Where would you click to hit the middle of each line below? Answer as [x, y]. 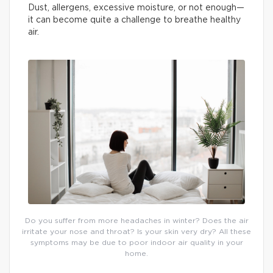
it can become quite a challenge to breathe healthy [134, 20]
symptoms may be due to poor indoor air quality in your [136, 243]
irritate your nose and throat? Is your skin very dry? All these [136, 232]
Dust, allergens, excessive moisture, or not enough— [136, 8]
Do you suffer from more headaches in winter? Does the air [136, 221]
